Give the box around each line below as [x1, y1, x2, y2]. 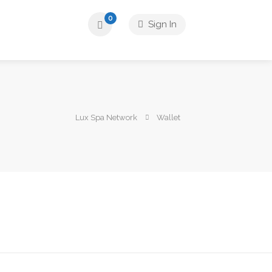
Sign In [146, 19, 177, 30]
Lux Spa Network [75, 113, 137, 123]
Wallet [157, 113, 180, 123]
